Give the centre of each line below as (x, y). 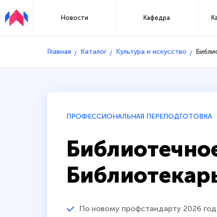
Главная (59, 51)
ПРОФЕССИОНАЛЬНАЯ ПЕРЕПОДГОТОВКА (139, 116)
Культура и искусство (151, 51)
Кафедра (157, 17)
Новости (74, 17)
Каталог (93, 51)
